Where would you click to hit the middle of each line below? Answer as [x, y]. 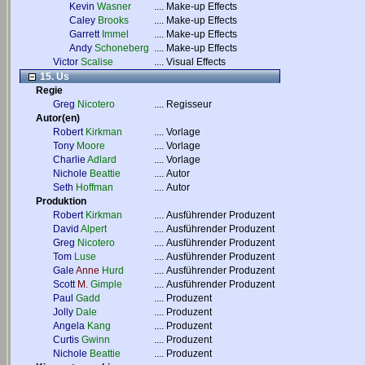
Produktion [61, 201]
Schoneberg [122, 48]
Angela [69, 326]
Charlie [69, 160]
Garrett [84, 34]
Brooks [113, 20]
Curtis [66, 340]
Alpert [94, 229]
